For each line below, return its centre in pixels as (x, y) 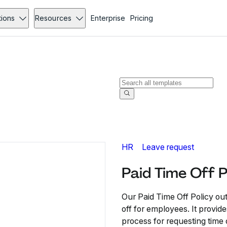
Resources (53, 18)
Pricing (141, 18)
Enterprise (108, 18)
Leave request (168, 147)
